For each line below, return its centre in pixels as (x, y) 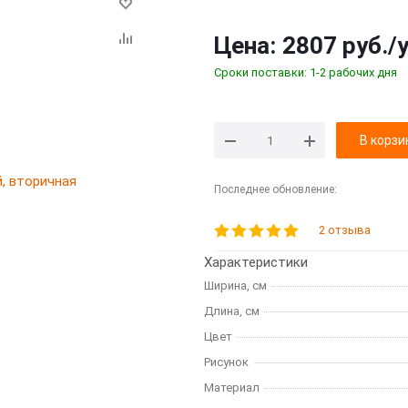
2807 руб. (335, 46)
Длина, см (232, 311)
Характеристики (256, 262)
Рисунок (226, 362)
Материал (232, 388)
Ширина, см (235, 286)
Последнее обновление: (275, 189)
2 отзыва (345, 230)
